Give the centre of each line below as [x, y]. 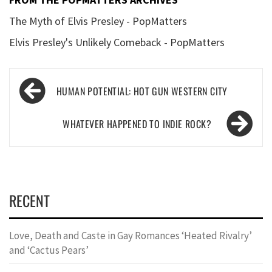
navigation [49, 104]
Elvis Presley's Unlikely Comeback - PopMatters [117, 42]
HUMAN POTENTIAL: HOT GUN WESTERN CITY [142, 91]
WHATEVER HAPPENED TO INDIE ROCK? [137, 124]
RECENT [29, 201]
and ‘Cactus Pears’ [50, 250]
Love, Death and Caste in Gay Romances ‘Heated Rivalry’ [131, 236]
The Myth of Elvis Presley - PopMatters [98, 21]
